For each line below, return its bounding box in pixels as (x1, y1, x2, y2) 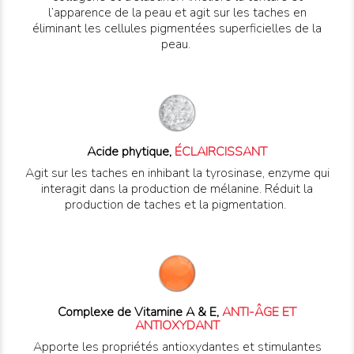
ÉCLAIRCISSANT (175, 143, 267, 161)
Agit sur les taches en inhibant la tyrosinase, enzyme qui (24, 164, 330, 183)
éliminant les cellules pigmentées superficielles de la (32, 20, 322, 38)
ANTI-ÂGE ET (222, 303, 296, 322)
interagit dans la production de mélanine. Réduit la (41, 180, 313, 198)
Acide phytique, (87, 143, 175, 161)
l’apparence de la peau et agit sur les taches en (47, 4, 307, 22)
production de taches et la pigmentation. (65, 196, 289, 214)
